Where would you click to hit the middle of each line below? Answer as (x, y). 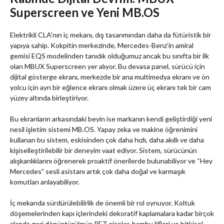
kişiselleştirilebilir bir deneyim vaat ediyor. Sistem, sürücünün (103, 150)
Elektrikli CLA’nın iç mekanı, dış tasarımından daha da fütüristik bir (110, 35)
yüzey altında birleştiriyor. (49, 98)
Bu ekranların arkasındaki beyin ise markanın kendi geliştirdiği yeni (111, 119)
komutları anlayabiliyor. (45, 182)
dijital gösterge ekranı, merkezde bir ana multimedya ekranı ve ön (110, 77)
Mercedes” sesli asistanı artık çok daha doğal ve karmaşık (98, 171)
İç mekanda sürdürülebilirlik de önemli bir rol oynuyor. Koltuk (102, 203)
